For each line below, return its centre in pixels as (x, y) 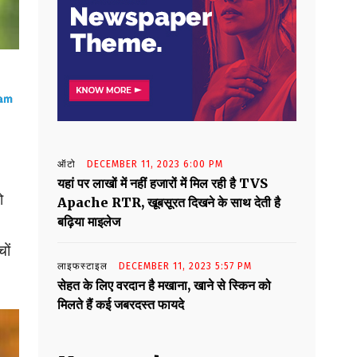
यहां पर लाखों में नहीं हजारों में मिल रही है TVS (163, 184)
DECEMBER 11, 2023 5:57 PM (185, 267)
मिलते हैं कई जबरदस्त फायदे (121, 305)
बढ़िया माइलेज (89, 222)
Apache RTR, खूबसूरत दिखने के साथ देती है (169, 203)
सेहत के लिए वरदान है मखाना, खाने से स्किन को (164, 286)
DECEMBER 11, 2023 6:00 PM (155, 165)
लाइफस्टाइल (82, 267)
